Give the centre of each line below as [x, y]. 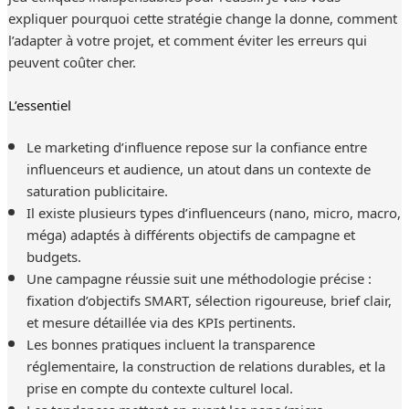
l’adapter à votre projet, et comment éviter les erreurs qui [187, 40]
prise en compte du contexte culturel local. [159, 388]
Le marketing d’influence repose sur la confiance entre [196, 147]
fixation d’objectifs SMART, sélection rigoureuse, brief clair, [209, 300]
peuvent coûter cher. [72, 62]
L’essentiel [39, 105]
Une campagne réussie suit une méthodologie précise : [199, 278]
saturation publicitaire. [97, 190]
